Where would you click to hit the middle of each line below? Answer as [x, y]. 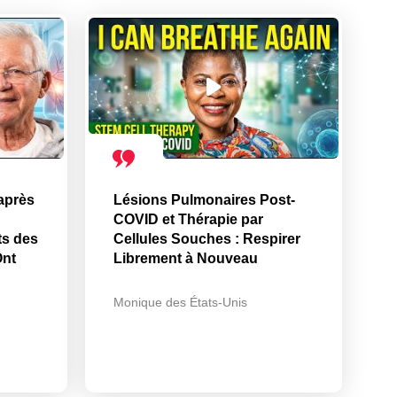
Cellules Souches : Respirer [207, 238]
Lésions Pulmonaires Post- [204, 199]
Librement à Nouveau [186, 258]
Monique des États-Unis [180, 302]
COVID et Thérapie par [188, 219]
